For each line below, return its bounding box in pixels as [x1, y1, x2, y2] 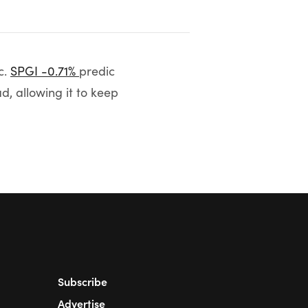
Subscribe [58, 274, 107, 289]
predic [79, 63, 115, 79]
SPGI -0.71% [10, 63, 79, 79]
